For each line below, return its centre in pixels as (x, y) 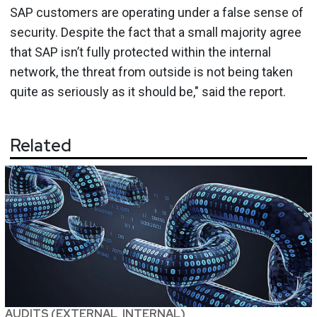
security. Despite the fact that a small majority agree (156, 32)
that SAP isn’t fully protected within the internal (140, 52)
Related (41, 145)
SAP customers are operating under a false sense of (157, 12)
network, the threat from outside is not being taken (151, 71)
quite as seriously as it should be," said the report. (148, 91)
